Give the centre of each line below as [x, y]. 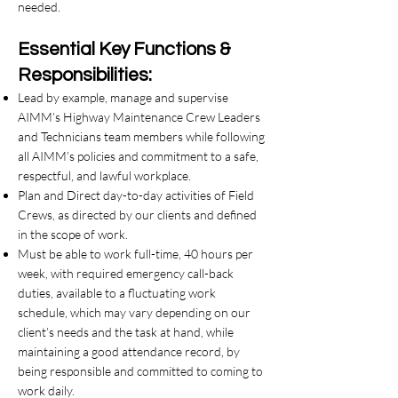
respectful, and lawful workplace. [104, 175]
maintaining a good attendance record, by [129, 351]
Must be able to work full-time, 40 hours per [135, 254]
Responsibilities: [85, 75]
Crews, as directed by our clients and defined [137, 215]
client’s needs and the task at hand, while [126, 332]
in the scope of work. [73, 234]
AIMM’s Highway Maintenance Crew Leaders [139, 117]
